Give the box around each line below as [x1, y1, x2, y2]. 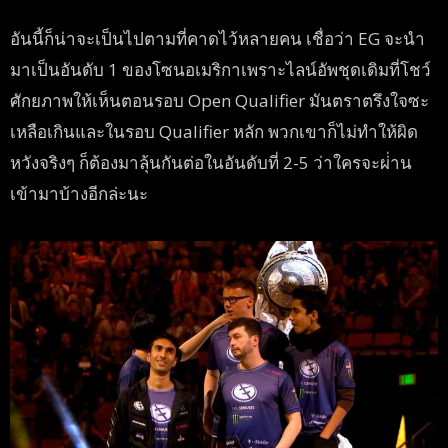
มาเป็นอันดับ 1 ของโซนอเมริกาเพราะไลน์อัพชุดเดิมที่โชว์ [10, 58, 431, 82]
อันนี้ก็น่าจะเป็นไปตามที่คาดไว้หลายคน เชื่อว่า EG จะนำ [10, 27, 425, 51]
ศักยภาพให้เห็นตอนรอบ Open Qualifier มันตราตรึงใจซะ [10, 89, 429, 113]
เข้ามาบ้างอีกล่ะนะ [10, 182, 148, 206]
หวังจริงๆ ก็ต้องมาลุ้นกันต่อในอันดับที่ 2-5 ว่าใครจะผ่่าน [10, 151, 412, 175]
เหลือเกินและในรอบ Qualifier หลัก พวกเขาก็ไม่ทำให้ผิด [10, 120, 418, 144]
